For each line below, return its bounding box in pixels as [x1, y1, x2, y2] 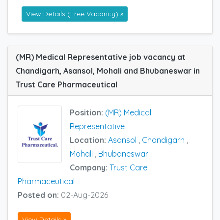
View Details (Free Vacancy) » [26, 9, 123, 19]
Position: [70, 108, 105, 118]
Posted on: [18, 190, 61, 200]
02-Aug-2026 [61, 190, 108, 200]
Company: [70, 163, 110, 173]
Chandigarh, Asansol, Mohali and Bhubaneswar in [16, 66, 200, 76]
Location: [70, 135, 108, 145]
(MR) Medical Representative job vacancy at [16, 52, 186, 62]
